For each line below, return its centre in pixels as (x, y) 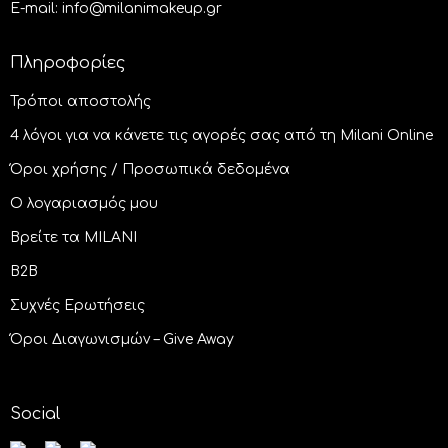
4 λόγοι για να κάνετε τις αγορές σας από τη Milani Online (221, 136)
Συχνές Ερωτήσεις (77, 306)
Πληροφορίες (67, 63)
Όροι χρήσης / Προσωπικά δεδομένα (150, 170)
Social (35, 414)
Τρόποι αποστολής (80, 102)
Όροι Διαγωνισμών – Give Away (122, 340)
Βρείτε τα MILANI (73, 238)
